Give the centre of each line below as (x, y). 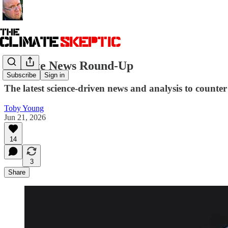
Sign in (54, 75)
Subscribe (21, 75)
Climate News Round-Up (69, 65)
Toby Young (24, 108)
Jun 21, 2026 (25, 117)
